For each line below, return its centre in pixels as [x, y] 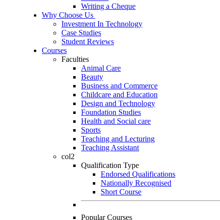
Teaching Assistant [110, 148]
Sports [91, 130]
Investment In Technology [102, 24]
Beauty [92, 77]
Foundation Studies [111, 112]
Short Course [121, 192]
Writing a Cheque [108, 6]
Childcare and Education [119, 95]
